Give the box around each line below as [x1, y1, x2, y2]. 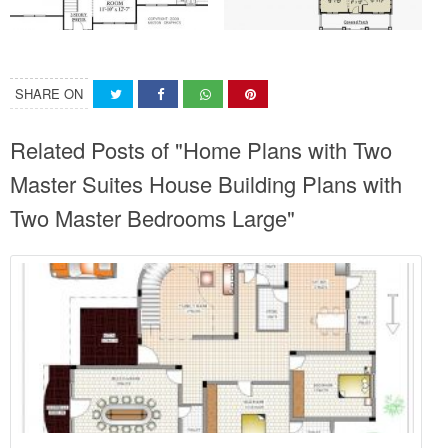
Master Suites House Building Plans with [10, 167, 402, 199]
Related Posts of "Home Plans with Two [10, 133, 392, 165]
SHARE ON [15, 83, 83, 103]
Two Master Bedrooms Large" [10, 201, 295, 233]
